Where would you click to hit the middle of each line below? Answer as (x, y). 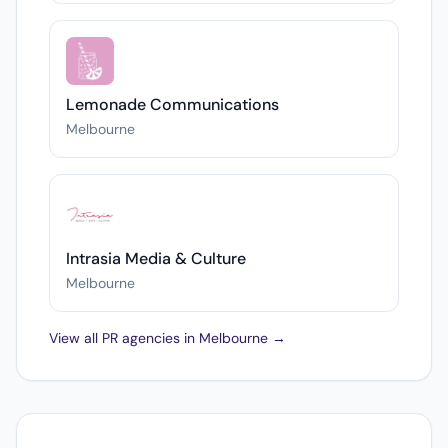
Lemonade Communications (172, 104)
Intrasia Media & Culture (156, 258)
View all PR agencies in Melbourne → (167, 338)
